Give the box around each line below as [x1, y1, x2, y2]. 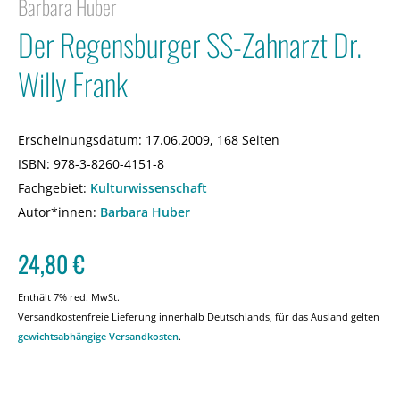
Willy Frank [18, 60, 128, 106]
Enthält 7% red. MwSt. [18, 289, 120, 304]
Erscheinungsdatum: [18, 130, 142, 148]
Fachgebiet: [18, 179, 90, 196]
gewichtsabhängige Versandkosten [18, 329, 179, 343]
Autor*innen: [18, 203, 96, 221]
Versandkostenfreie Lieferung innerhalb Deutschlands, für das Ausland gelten [18, 309, 379, 323]
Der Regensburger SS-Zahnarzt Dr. [18, 21, 362, 67]
